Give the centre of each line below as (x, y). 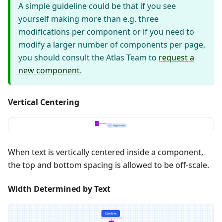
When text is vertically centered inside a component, (106, 152)
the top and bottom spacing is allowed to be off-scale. (109, 165)
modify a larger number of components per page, (112, 44)
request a (176, 57)
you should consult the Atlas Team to (88, 57)
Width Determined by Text (59, 189)
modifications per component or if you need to (106, 31)
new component (49, 70)
